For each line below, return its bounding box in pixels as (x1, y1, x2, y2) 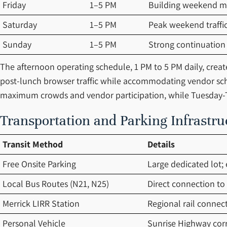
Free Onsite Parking (3, 158, 76, 170)
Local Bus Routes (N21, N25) (3, 178, 109, 190)
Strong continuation (148, 39, 225, 50)
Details (147, 138, 175, 150)
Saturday (3, 19, 37, 30)
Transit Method (3, 138, 63, 150)
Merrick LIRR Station (3, 198, 80, 209)
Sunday (3, 39, 31, 50)
